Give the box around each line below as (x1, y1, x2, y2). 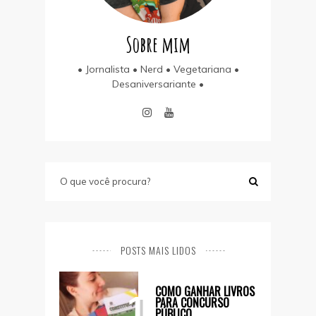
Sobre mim (126, 30, 190, 57)
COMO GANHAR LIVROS (155, 282, 255, 300)
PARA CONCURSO (155, 293, 229, 311)
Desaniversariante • (112, 77, 204, 90)
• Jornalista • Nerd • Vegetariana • (77, 62, 239, 75)
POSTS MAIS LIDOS (120, 242, 196, 257)
